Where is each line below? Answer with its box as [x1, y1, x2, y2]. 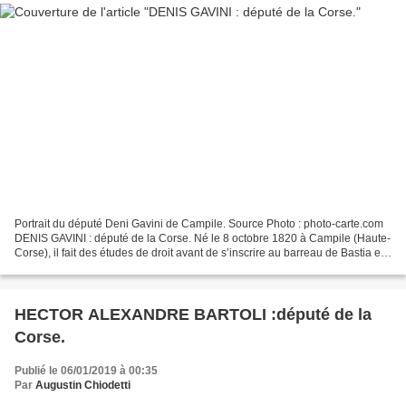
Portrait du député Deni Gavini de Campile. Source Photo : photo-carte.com [14, 217, 383, 231]
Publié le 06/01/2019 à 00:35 [14, 364, 158, 378]
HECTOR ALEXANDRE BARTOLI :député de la [14, 305, 372, 324]
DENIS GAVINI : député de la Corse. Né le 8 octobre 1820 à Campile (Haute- [14, 232, 391, 246]
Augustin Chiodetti [35, 379, 130, 392]
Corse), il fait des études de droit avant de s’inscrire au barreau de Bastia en [14, 246, 387, 260]
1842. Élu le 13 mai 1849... [14, 261, 146, 275]
